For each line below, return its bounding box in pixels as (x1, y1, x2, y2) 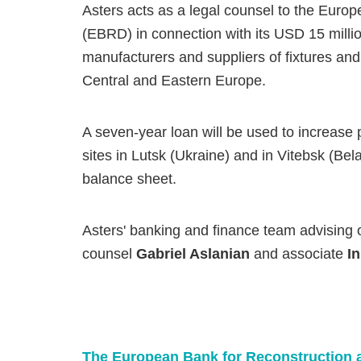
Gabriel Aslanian (136, 246, 254, 262)
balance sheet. (82, 171, 176, 187)
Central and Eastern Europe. (82, 73, 266, 89)
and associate (254, 246, 347, 262)
